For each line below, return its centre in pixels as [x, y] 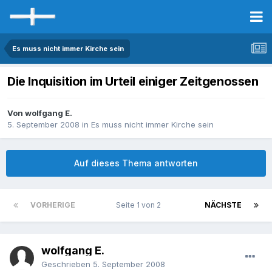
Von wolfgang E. [40, 113]
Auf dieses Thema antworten [136, 163]
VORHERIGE [53, 205]
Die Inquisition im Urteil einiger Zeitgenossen [133, 82]
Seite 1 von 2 [140, 205]
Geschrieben [67, 264]
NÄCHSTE [223, 205]
